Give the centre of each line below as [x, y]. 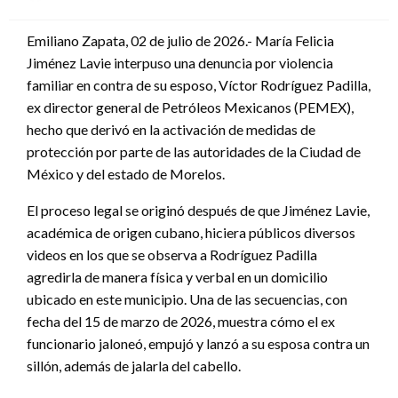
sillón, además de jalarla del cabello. [134, 365]
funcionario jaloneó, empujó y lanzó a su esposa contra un [198, 343]
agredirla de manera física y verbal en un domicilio [177, 276]
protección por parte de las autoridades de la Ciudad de [194, 151]
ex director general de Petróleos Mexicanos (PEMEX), [190, 107]
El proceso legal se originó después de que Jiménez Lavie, [198, 210]
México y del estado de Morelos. [126, 173]
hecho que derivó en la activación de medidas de [171, 129]
